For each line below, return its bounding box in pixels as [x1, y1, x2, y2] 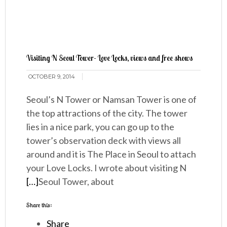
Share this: [26, 201, 52, 209]
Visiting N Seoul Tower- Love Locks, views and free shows [26, 53, 193, 63]
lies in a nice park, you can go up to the [26, 121, 175, 133]
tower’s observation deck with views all [26, 135, 181, 146]
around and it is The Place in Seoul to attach [26, 148, 197, 160]
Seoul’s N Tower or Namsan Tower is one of [26, 94, 197, 105]
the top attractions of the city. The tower [26, 107, 188, 119]
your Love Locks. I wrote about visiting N [26, 162, 187, 174]
